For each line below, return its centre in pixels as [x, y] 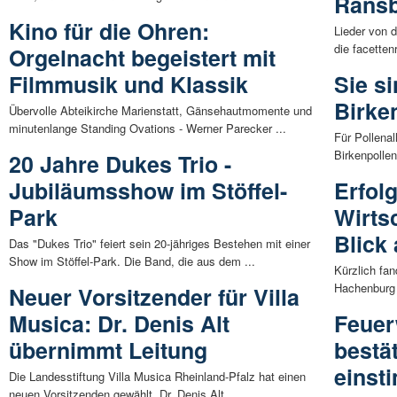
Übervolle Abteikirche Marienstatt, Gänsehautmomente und [160, 111]
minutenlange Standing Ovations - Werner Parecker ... [148, 128]
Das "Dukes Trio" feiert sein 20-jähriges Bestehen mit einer [160, 244]
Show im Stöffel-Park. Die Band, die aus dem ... [132, 261]
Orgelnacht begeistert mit [142, 58]
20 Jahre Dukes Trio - [120, 164]
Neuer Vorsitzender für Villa [154, 297]
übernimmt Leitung [108, 350]
